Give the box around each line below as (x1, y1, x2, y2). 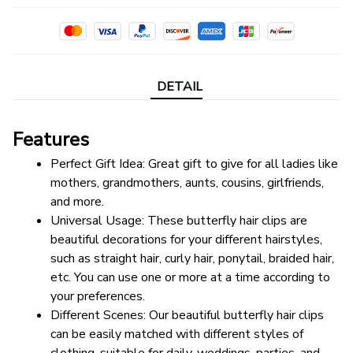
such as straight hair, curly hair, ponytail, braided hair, (50, 250, 334, 268)
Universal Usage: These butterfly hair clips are (50, 212, 307, 230)
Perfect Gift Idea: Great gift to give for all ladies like (50, 155, 338, 173)
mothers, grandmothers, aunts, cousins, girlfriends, (50, 174, 324, 192)
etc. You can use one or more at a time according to (50, 269, 330, 287)
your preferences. (50, 288, 145, 306)
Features (13, 127, 89, 153)
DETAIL (157, 78, 203, 96)
